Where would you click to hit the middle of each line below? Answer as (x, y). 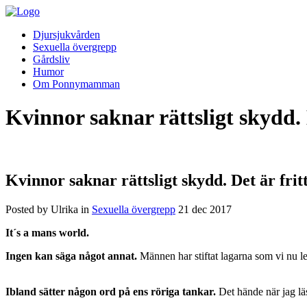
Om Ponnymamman (76, 84)
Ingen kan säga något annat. (71, 256)
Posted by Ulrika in (49, 209)
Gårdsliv (51, 59)
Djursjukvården (66, 35)
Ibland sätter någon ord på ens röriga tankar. (111, 291)
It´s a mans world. (47, 232)
